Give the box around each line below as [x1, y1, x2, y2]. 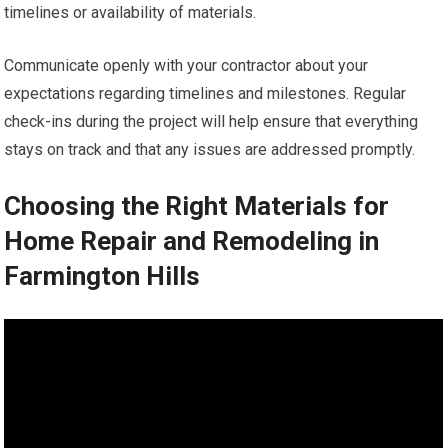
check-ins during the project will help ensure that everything [4, 112, 419, 132]
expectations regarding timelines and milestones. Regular [4, 84, 407, 104]
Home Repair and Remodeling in [4, 226, 380, 257]
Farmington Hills [4, 261, 201, 292]
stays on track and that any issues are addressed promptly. [4, 140, 416, 160]
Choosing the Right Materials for [4, 191, 390, 222]
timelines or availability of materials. [4, 3, 257, 23]
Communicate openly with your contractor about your [4, 56, 369, 76]
